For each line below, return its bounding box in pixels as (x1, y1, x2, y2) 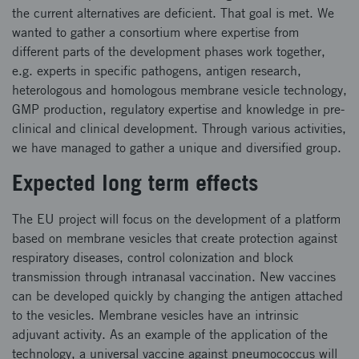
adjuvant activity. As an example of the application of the (12, 327, 328, 342)
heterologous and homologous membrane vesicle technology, (12, 83, 347, 98)
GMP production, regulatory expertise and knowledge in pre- (12, 102, 345, 117)
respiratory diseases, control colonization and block (12, 250, 293, 265)
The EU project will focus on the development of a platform (12, 212, 341, 227)
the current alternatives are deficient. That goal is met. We (12, 6, 334, 21)
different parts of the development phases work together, (12, 44, 325, 59)
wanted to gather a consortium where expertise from (12, 25, 299, 40)
